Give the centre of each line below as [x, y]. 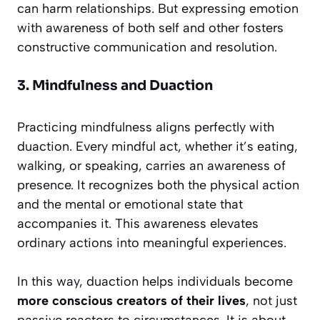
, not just [271, 301]
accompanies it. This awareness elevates [138, 224]
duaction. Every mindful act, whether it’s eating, [157, 147]
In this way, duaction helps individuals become [155, 282]
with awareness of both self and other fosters [150, 28]
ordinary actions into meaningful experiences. [152, 243]
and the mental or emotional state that [130, 205]
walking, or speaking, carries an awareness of [151, 166]
